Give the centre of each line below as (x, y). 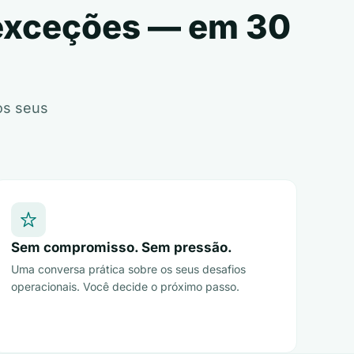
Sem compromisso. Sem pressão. (122, 247)
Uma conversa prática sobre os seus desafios (129, 269)
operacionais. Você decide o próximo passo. (126, 286)
